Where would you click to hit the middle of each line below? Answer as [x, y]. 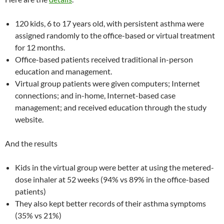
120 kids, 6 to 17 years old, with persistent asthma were [109, 23]
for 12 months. [40, 47]
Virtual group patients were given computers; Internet [107, 83]
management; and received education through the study [111, 107]
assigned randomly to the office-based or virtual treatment [115, 35]
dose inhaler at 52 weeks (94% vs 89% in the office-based [112, 179]
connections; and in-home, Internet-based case [95, 95]
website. [29, 119]
